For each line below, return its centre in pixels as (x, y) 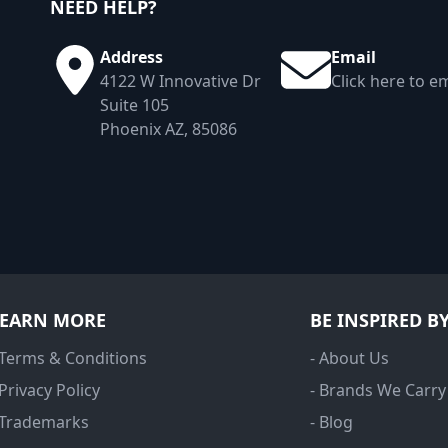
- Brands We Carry (378, 390)
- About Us (349, 358)
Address (131, 57)
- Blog (331, 422)
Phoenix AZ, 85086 (168, 129)
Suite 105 (134, 105)
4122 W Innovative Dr (180, 81)
